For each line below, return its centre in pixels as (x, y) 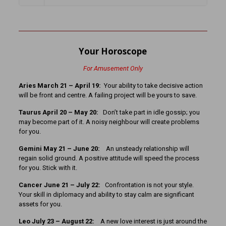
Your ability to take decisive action (153, 85)
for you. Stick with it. (48, 167)
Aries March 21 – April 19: (61, 85)
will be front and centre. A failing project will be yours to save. (107, 95)
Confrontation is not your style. (149, 185)
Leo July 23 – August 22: (56, 221)
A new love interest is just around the (150, 221)
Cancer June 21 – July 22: (62, 185)
